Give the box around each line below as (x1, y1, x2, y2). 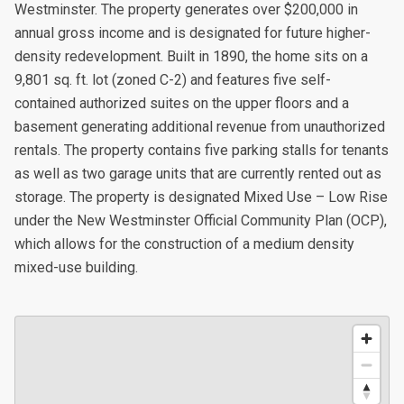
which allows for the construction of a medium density (14, 235, 354, 252)
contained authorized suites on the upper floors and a (14, 95, 349, 112)
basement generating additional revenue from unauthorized (14, 118, 385, 135)
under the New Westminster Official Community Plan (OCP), (14, 212, 387, 229)
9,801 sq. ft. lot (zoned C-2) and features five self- (14, 71, 331, 88)
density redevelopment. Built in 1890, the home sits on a (14, 48, 368, 65)
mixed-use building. (14, 259, 138, 276)
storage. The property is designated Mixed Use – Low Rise (14, 188, 388, 206)
